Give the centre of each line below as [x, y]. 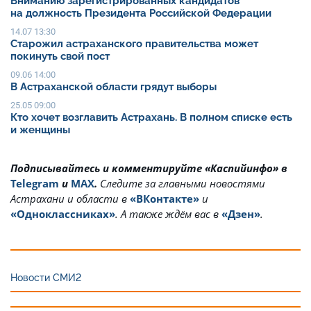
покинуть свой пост [60, 57]
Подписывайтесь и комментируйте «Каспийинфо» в [149, 168]
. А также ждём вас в [167, 214]
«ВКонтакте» [165, 199]
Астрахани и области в [70, 199]
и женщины [42, 130]
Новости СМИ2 [46, 278]
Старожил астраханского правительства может [134, 44]
